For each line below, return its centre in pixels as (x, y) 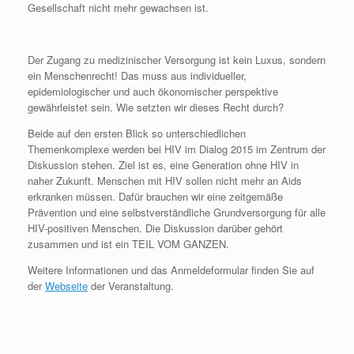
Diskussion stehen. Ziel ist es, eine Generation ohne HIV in (163, 164)
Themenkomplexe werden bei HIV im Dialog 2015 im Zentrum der (177, 149)
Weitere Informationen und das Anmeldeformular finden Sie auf (171, 269)
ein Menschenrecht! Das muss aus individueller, (137, 75)
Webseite (66, 285)
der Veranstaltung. (131, 285)
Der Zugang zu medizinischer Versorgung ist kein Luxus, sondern (177, 59)
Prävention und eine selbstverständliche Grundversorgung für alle (177, 212)
